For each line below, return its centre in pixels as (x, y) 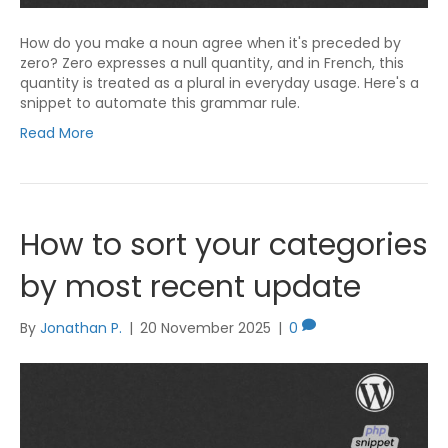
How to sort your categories (224, 245)
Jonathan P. (81, 328)
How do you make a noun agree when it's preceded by (210, 43)
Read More (57, 133)
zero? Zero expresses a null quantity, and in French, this (212, 63)
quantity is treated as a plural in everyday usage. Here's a (219, 83)
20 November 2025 (205, 328)
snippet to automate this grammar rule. (160, 103)
